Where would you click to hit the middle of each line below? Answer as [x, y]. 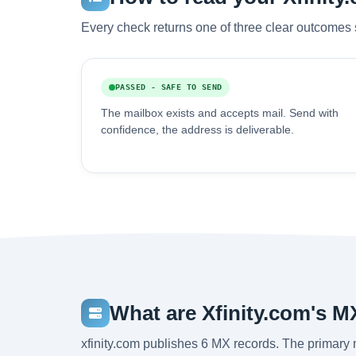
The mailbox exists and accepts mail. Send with [220, 113]
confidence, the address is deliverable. [197, 130]
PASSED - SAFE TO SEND [169, 87]
